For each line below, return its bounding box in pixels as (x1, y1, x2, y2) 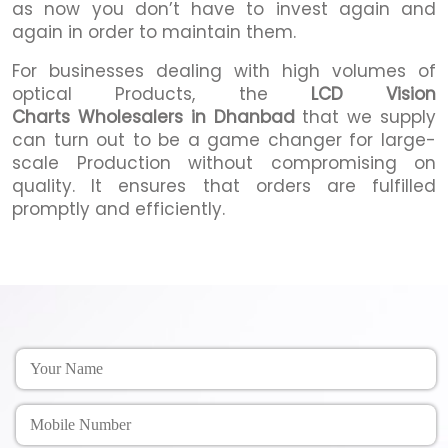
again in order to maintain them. (12, 19, 301, 44)
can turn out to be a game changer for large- (12, 127, 436, 152)
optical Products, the (12, 81, 311, 106)
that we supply (294, 104, 436, 129)
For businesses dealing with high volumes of (12, 58, 436, 83)
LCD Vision (310, 81, 436, 106)
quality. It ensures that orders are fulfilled (12, 173, 436, 198)
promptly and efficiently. (12, 196, 225, 221)
